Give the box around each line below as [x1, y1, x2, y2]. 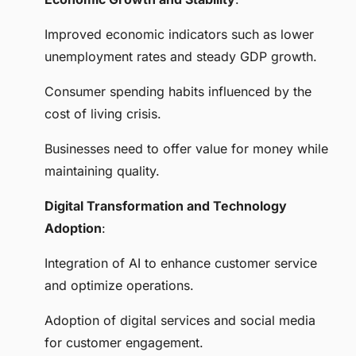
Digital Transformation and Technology [44, 198, 287, 215]
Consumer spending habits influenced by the [44, 83, 311, 100]
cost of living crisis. [44, 106, 161, 122]
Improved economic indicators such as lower [44, 26, 314, 43]
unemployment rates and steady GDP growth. [44, 48, 317, 65]
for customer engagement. [44, 335, 203, 351]
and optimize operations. [44, 277, 194, 294]
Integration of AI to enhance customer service [44, 255, 317, 272]
